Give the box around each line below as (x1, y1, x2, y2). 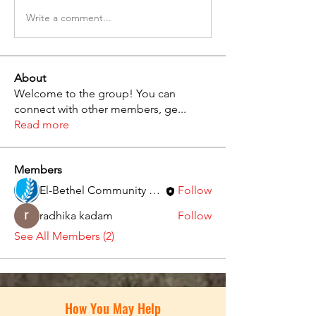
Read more (14, 118, 69, 132)
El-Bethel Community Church (149, 183, 160, 197)
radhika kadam (39, 209, 113, 223)
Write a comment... (26, 11, 111, 24)
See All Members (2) (14, 229, 114, 243)
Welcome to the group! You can (14, 87, 176, 101)
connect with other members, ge (14, 102, 178, 116)
